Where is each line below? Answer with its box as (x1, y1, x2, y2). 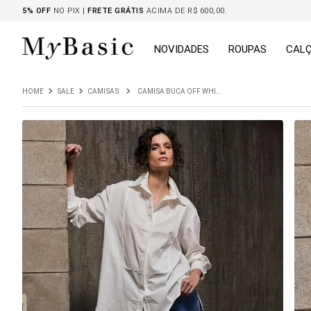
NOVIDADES (154, 42, 209, 56)
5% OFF (22, 5, 51, 15)
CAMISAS (87, 87, 119, 96)
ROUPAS (228, 42, 267, 56)
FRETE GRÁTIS (87, 5, 144, 15)
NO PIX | (51, 5, 87, 15)
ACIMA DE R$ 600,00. (144, 5, 227, 15)
